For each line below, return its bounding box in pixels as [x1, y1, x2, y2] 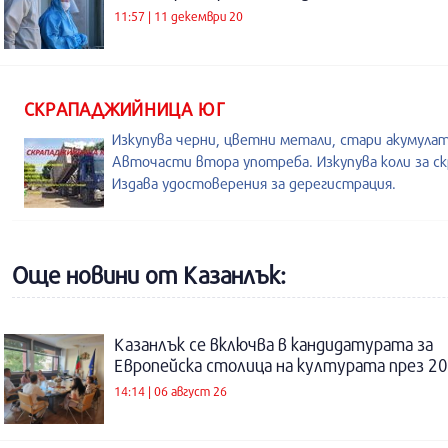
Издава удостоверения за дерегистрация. [112, 174, 396, 192]
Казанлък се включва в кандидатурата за [114, 334, 433, 355]
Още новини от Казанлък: [12, 261, 286, 289]
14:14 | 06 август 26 [114, 382, 227, 399]
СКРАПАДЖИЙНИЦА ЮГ [24, 98, 225, 120]
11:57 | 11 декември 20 [114, 7, 243, 24]
